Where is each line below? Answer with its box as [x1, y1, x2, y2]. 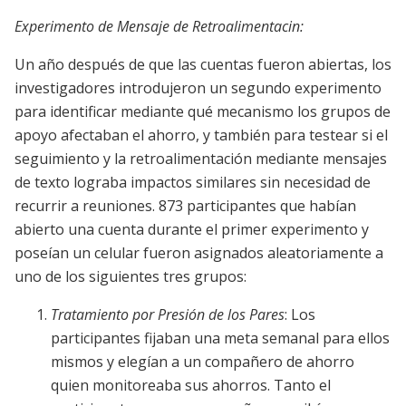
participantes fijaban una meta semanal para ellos [51, 327, 390, 348]
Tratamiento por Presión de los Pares [51, 304, 285, 324]
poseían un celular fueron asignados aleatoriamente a [14, 242, 383, 263]
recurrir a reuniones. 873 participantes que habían [14, 195, 356, 216]
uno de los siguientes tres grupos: [14, 266, 246, 286]
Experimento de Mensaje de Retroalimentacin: [14, 15, 304, 36]
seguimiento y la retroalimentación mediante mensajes [14, 148, 387, 169]
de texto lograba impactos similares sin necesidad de [14, 171, 371, 192]
